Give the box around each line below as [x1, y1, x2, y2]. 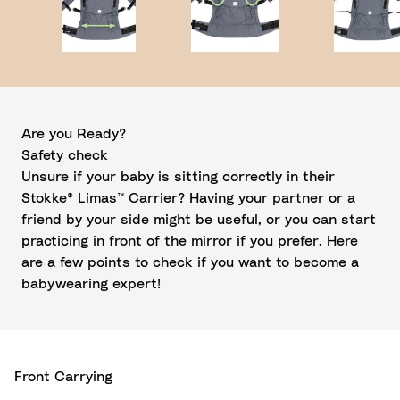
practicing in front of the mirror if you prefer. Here [21, 234, 358, 248]
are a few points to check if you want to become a [21, 255, 359, 270]
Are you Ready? [21, 127, 126, 141]
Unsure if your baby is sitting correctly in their [21, 170, 335, 184]
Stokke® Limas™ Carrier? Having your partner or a [21, 191, 355, 205]
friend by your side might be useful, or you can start [21, 212, 376, 227]
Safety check [21, 148, 108, 162]
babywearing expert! [21, 277, 161, 291]
